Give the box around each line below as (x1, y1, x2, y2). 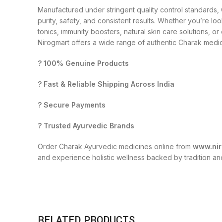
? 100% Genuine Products (38, 59, 129, 67)
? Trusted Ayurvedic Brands (38, 121, 134, 130)
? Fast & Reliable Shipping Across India (38, 80, 174, 88)
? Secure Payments (38, 101, 106, 109)
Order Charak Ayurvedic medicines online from (38, 142, 193, 151)
